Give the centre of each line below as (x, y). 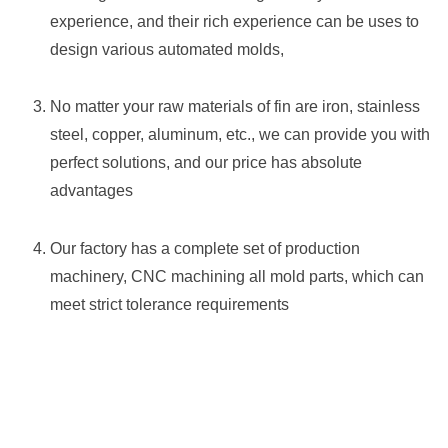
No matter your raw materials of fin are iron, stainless (235, 107)
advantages (91, 191)
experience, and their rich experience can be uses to (234, 21)
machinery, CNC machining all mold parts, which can (237, 276)
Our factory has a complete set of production (205, 248)
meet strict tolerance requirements (169, 304)
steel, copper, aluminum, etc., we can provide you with (240, 135)
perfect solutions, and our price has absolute (206, 163)
